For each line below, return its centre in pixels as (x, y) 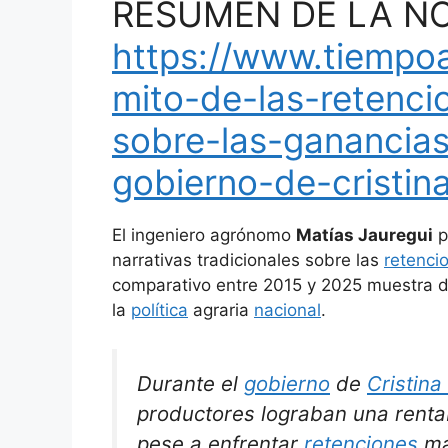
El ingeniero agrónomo (204, 235)
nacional (287, 310)
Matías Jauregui (364, 235)
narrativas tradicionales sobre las (248, 260)
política (159, 310)
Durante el (190, 383)
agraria (221, 310)
